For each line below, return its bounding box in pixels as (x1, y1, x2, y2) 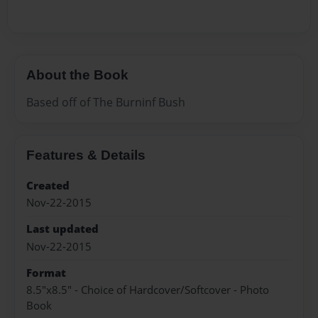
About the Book (26, 67, 128, 83)
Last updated (26, 221, 99, 237)
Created (26, 177, 70, 193)
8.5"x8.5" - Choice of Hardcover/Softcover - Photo (26, 283, 269, 298)
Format (26, 265, 66, 281)
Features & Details (26, 147, 146, 163)
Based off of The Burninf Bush (26, 94, 185, 110)
